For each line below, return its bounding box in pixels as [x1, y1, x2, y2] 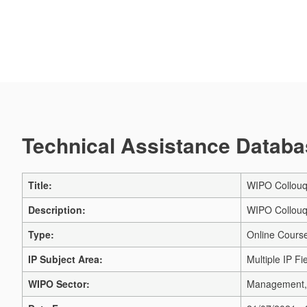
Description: [28, 203, 86, 217]
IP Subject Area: [28, 252, 103, 266]
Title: [28, 178, 52, 192]
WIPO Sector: [28, 277, 90, 291]
